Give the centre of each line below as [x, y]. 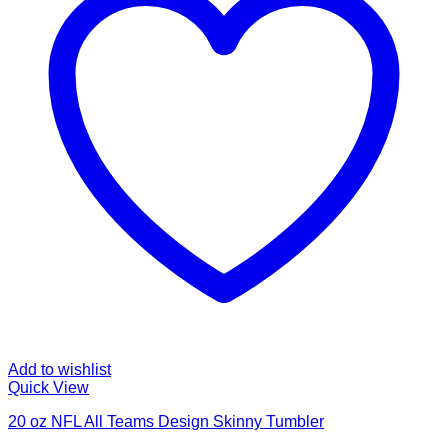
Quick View [48, 388]
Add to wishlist [59, 370]
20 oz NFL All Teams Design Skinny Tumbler [166, 422]
